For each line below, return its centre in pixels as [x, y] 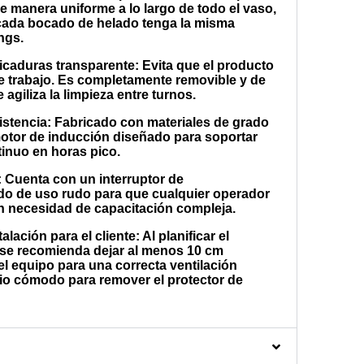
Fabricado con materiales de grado [160, 123]
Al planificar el [185, 236]
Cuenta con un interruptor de [93, 180]
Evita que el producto [207, 66]
